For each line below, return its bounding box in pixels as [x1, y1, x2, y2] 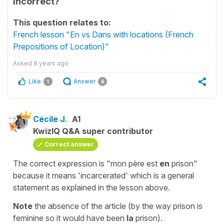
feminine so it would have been [13, 213, 126, 223]
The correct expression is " [13, 158, 110, 168]
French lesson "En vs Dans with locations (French [13, 29, 193, 39]
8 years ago [33, 59, 68, 67]
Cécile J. [33, 114, 67, 124]
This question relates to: [13, 17, 111, 27]
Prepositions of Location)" [13, 41, 109, 51]
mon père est [110, 158, 159, 168]
